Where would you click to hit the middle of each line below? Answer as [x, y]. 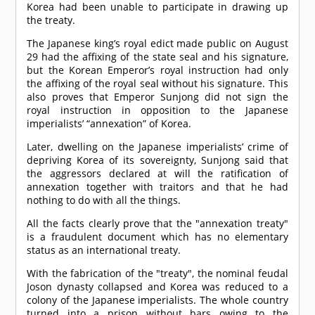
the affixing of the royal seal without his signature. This [157, 84]
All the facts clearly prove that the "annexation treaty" [157, 224]
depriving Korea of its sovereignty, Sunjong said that [157, 160]
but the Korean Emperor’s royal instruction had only [157, 70]
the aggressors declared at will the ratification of [157, 174]
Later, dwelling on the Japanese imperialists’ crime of [157, 147]
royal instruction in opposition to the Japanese [157, 110]
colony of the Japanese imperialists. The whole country [157, 300]
